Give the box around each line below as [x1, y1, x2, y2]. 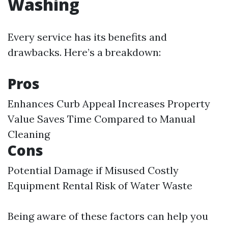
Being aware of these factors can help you [8, 210, 208, 222]
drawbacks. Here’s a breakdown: [8, 46, 161, 59]
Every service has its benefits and [8, 31, 167, 43]
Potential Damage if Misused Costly [8, 164, 179, 177]
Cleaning [8, 128, 50, 140]
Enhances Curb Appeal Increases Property [8, 97, 210, 110]
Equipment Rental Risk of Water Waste [8, 179, 192, 192]
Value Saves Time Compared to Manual [8, 112, 195, 125]
